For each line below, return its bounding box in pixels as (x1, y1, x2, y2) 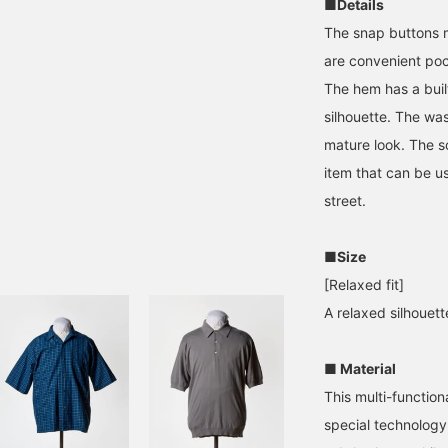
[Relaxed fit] (324, 276, 404, 293)
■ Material (324, 360, 396, 377)
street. (324, 192, 366, 209)
